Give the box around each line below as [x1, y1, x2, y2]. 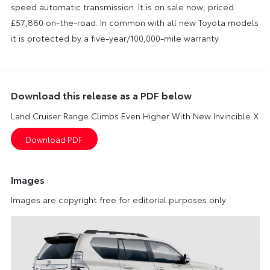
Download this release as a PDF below [10, 87, 192, 102]
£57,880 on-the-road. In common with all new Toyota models [10, 16, 259, 28]
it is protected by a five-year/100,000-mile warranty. [10, 31, 220, 44]
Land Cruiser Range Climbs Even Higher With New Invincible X [10, 109, 259, 122]
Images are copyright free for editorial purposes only [10, 193, 226, 206]
